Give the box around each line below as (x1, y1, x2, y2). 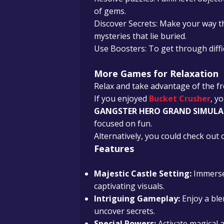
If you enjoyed (94, 92, 149, 104)
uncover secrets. (94, 205, 155, 216)
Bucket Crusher (149, 92, 210, 104)
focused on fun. (94, 117, 152, 129)
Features (94, 142, 134, 154)
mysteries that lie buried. (94, 30, 186, 41)
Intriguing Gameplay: (94, 192, 180, 204)
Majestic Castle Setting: (94, 167, 191, 179)
